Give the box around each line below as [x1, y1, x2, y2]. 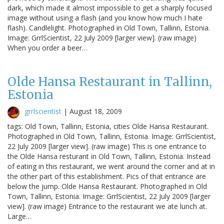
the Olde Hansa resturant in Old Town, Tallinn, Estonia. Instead [7, 151, 210, 161]
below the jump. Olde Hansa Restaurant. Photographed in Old [7, 181, 207, 191]
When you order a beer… [7, 42, 87, 52]
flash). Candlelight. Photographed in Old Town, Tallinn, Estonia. [7, 22, 210, 32]
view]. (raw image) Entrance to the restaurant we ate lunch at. [7, 201, 207, 211]
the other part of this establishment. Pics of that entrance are [7, 171, 206, 181]
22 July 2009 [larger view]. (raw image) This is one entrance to [7, 141, 206, 151]
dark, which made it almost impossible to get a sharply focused [7, 2, 212, 12]
